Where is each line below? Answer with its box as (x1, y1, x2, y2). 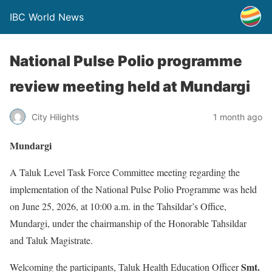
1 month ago (213, 111, 262, 122)
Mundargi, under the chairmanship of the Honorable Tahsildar (10, 217, 246, 229)
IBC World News (10, 11, 84, 23)
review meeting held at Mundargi (10, 78, 250, 95)
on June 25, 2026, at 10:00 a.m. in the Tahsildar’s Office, (10, 200, 226, 212)
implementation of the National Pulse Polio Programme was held (10, 183, 257, 195)
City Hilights (32, 111, 79, 122)
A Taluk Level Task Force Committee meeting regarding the (10, 166, 240, 178)
